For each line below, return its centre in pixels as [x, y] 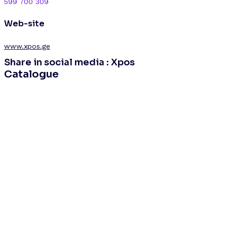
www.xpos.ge [27, 46]
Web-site [24, 24]
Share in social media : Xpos [69, 62]
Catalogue [31, 74]
